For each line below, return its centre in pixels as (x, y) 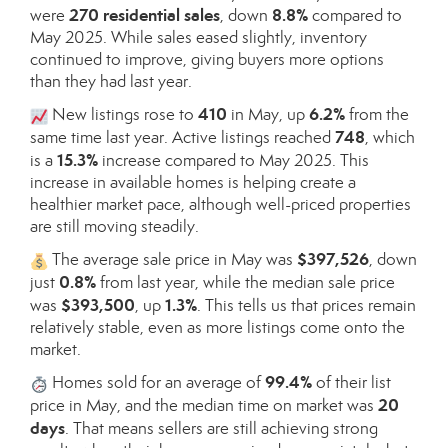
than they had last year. (111, 82)
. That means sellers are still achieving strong (221, 429)
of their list (351, 383)
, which (390, 138)
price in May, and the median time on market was (204, 406)
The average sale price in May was (172, 260)
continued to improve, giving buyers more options (207, 60)
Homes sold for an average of (156, 383)
